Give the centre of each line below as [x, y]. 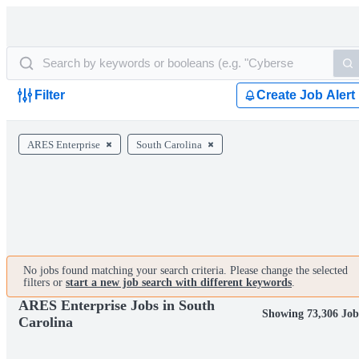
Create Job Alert [306, 95]
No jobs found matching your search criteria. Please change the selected [186, 270]
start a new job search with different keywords [179, 282]
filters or [44, 282]
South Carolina [169, 145]
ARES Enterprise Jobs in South [117, 305]
